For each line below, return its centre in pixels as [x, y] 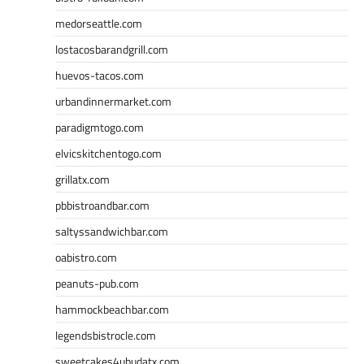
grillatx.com [82, 179]
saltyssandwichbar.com [112, 231]
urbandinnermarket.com [113, 101]
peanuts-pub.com [97, 283]
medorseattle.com [99, 23]
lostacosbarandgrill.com [112, 49]
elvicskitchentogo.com [108, 153]
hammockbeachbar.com [112, 309]
